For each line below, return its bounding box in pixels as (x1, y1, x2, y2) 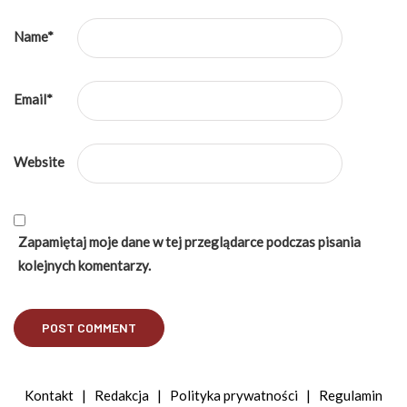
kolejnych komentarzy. (18, 257, 151, 274)
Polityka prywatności (170, 387, 298, 404)
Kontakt (25, 387, 74, 404)
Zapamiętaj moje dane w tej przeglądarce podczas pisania (18, 233, 361, 251)
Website (14, 154, 65, 171)
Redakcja (94, 387, 149, 404)
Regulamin (319, 387, 382, 404)
